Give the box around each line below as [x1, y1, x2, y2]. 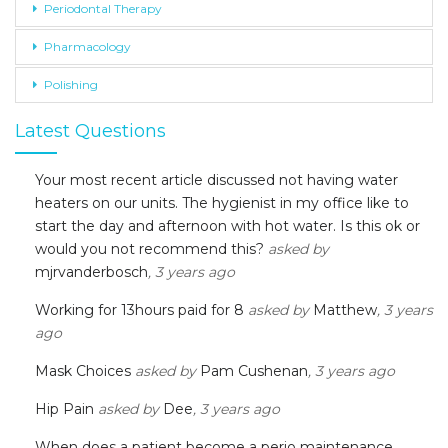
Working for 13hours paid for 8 [35, 300, 244, 319]
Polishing [44, 76, 98, 92]
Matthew [313, 300, 377, 319]
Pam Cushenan [200, 361, 308, 380]
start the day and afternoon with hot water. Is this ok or [35, 216, 420, 235]
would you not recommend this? [35, 239, 264, 258]
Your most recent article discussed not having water [35, 170, 398, 189]
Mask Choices [35, 361, 131, 380]
